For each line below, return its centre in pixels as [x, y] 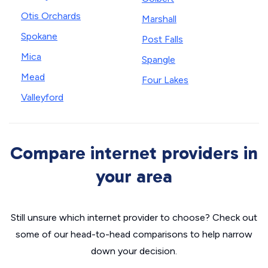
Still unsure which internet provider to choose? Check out [134, 217]
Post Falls [162, 39]
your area [134, 176]
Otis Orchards [51, 16]
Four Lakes [165, 80]
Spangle [159, 60]
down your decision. [134, 251]
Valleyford [42, 97]
